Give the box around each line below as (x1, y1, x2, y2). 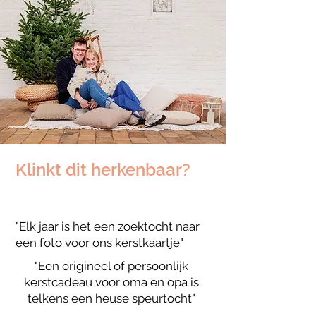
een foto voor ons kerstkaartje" (16, 236, 183, 250)
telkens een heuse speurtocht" (28, 291, 195, 305)
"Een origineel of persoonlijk (35, 259, 188, 273)
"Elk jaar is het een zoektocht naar (16, 219, 200, 233)
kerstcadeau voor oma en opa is (24, 275, 199, 289)
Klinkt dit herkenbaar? (16, 159, 190, 180)
